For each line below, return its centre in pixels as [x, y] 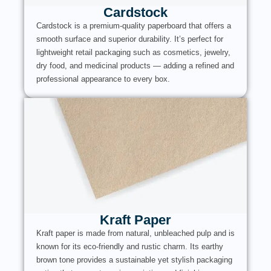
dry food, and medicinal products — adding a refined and [135, 65]
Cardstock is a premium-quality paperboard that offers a [134, 25]
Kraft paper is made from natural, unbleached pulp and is [135, 233]
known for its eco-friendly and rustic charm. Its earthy [130, 246]
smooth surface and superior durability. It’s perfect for [130, 39]
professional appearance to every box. [103, 79]
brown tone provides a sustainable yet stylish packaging [134, 260]
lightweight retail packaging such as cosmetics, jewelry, [133, 52]
